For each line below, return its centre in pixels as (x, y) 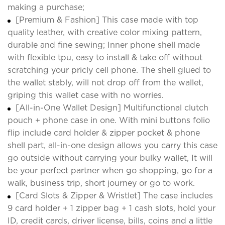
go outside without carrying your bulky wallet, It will (110, 158)
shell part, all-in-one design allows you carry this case (113, 145)
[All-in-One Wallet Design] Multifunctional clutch (112, 107)
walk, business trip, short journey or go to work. (101, 183)
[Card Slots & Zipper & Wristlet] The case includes (114, 195)
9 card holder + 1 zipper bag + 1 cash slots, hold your (111, 208)
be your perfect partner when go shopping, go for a (110, 170)
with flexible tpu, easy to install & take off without (105, 57)
